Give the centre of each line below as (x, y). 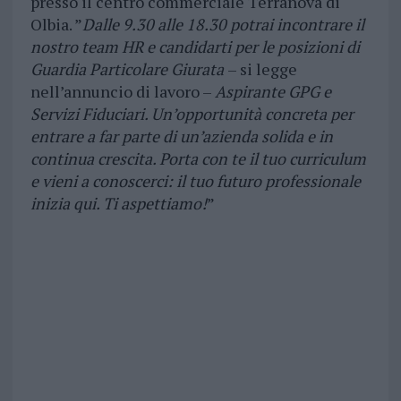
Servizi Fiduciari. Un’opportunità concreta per (192, 114)
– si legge (262, 69)
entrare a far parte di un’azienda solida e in (181, 137)
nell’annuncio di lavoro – (122, 92)
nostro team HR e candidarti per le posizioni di (195, 47)
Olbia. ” (56, 25)
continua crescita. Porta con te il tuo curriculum (198, 159)
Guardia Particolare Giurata (128, 69)
